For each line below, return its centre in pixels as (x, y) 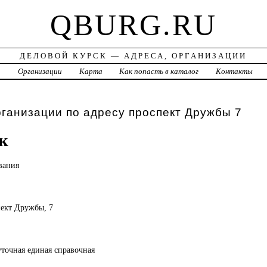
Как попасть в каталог (159, 72)
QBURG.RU (133, 25)
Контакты (235, 72)
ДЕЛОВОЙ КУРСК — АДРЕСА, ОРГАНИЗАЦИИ (133, 56)
